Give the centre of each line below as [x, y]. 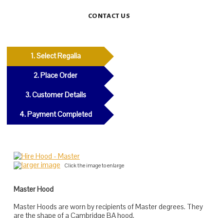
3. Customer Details [55, 95]
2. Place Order [55, 75]
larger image [41, 165]
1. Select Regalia [55, 56]
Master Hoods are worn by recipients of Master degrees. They [108, 207]
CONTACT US [109, 16]
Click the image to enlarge [94, 165]
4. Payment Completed [55, 114]
